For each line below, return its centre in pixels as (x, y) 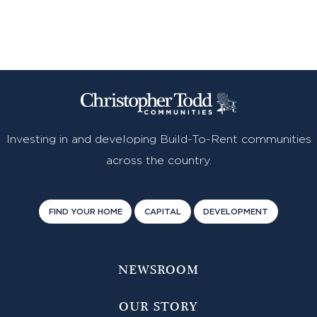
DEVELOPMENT (236, 212)
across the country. (158, 161)
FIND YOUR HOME (85, 212)
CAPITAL (163, 212)
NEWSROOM (158, 271)
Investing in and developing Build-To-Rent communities (158, 140)
